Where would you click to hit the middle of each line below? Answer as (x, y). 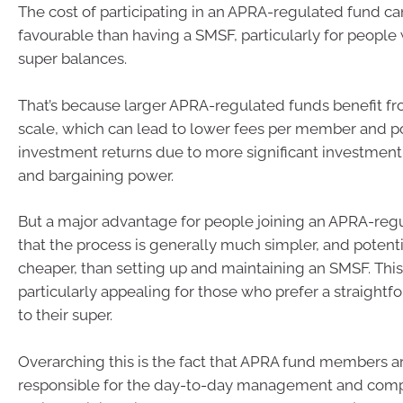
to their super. (65, 315)
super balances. (72, 58)
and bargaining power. (96, 175)
